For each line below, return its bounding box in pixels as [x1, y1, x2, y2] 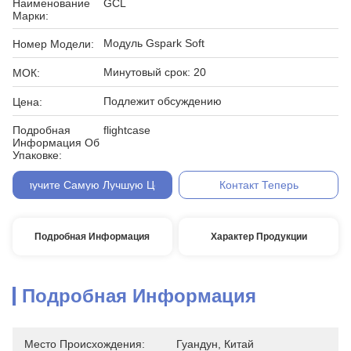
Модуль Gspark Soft [103, 37, 204, 49]
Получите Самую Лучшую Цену [12, 179, 173, 191]
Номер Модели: [13, 38, 94, 50]
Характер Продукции [210, 231, 307, 242]
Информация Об [13, 136, 100, 149]
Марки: [13, 9, 49, 22]
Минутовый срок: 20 [103, 66, 206, 78]
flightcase [103, 124, 150, 136]
